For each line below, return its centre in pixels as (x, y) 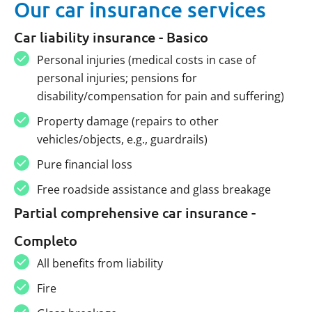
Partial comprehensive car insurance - (135, 212)
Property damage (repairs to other (127, 121)
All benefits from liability (100, 263)
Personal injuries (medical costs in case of (146, 60)
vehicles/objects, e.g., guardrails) (122, 139)
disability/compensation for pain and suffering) (160, 96)
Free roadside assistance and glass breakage (154, 189)
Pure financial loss (84, 164)
